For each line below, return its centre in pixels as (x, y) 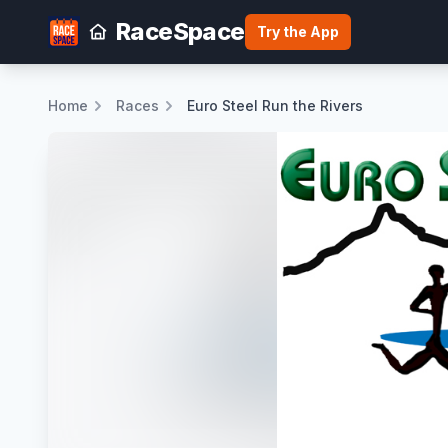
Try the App (297, 31)
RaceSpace (180, 31)
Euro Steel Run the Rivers (275, 105)
